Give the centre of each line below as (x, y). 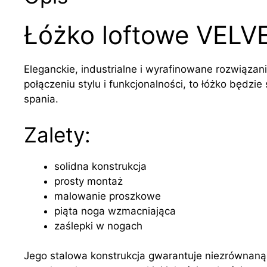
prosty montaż (89, 181)
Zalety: (57, 134)
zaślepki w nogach (98, 226)
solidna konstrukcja (100, 166)
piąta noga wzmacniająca (115, 211)
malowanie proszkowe (108, 196)
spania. (41, 99)
